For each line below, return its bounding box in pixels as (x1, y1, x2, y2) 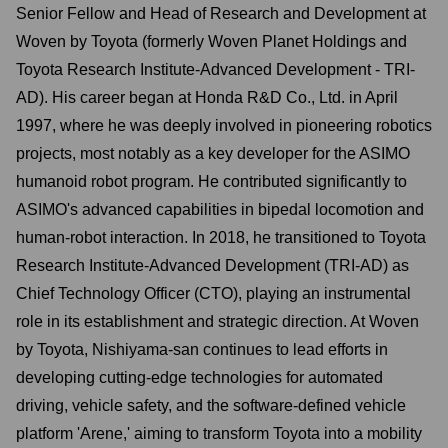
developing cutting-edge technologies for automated (16, 369, 383, 386)
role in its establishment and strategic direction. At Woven (16, 313, 419, 330)
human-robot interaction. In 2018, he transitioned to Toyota (16, 229, 426, 246)
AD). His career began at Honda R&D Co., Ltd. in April (16, 89, 398, 106)
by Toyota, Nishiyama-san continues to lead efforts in (16, 341, 388, 358)
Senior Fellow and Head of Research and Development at (16, 5, 426, 22)
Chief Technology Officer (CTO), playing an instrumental (16, 285, 411, 302)
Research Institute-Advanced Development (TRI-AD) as (16, 257, 409, 274)
